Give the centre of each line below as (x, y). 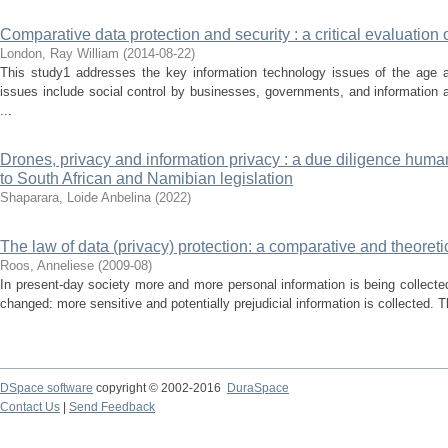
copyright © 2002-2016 (160, 388)
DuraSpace (258, 388)
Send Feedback (112, 407)
